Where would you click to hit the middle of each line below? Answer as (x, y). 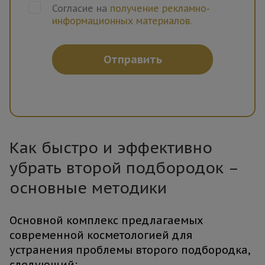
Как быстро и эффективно (111, 148)
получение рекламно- (160, 9)
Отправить (132, 60)
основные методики (88, 188)
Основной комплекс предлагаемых (106, 221)
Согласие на (81, 9)
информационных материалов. (122, 21)
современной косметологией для (101, 235)
